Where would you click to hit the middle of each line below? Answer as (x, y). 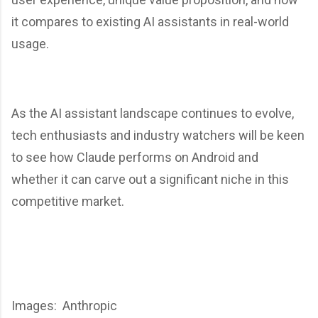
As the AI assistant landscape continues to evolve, (153, 113)
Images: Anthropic (64, 306)
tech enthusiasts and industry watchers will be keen (158, 135)
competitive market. (68, 201)
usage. (30, 44)
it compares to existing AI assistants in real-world (150, 22)
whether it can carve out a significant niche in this (150, 179)
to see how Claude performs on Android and (135, 157)
